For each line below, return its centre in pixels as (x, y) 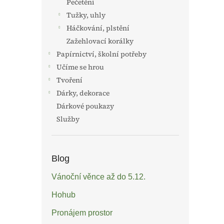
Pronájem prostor (82, 213)
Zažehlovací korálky (100, 41)
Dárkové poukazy (85, 106)
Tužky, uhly (86, 15)
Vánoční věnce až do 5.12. (98, 177)
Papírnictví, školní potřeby (101, 54)
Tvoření (69, 80)
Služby (68, 119)
